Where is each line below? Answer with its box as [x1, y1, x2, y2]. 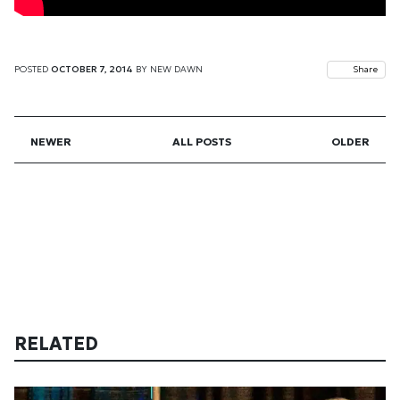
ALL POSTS [171, 135, 231, 148]
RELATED [14, 332, 103, 355]
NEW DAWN [150, 63, 203, 75]
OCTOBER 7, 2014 [51, 63, 133, 75]
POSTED [14, 63, 48, 75]
